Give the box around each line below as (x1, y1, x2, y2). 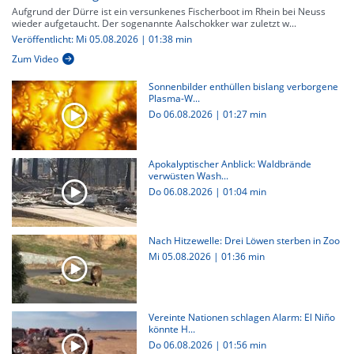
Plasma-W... (148, 92, 200, 106)
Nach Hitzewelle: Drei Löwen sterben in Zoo (148, 233, 340, 247)
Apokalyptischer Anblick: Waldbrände (148, 156, 311, 171)
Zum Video (12, 52, 58, 66)
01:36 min (220, 249, 265, 263)
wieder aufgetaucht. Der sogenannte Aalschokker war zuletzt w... (12, 17, 296, 31)
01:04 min (222, 184, 266, 198)
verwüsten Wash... (148, 168, 228, 183)
